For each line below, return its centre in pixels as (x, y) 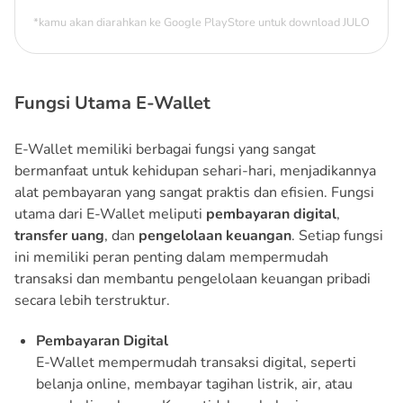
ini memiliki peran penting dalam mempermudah (171, 257)
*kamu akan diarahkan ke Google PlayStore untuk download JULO (201, 22)
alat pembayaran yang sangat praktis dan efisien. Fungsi (194, 192)
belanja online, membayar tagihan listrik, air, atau (194, 384)
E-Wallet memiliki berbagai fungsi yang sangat (165, 149)
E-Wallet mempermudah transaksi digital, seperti (196, 362)
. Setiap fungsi (337, 235)
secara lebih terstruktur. (92, 300)
